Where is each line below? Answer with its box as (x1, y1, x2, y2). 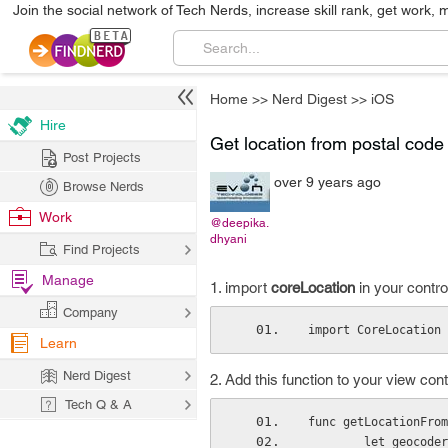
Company (63, 305, 118, 320)
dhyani (210, 232, 247, 246)
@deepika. (210, 216, 269, 230)
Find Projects (63, 242, 140, 257)
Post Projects (63, 150, 141, 165)
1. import (210, 279, 271, 296)
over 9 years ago (274, 174, 381, 190)
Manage (42, 272, 94, 288)
